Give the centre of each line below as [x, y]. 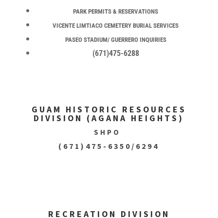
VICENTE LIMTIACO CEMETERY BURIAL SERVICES [116, 26]
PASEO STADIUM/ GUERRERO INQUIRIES [116, 40]
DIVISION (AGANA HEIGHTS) [109, 118]
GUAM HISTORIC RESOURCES [109, 109]
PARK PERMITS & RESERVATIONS [116, 11]
